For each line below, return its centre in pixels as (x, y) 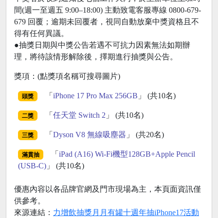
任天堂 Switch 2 (79, 115)
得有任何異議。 (41, 33)
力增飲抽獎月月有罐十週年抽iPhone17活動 (126, 212)
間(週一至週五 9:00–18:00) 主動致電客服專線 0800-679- (108, 10)
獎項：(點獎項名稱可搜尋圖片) (67, 76)
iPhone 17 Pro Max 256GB (95, 95)
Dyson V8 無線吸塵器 (89, 134)
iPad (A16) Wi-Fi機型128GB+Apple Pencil (127, 154)
